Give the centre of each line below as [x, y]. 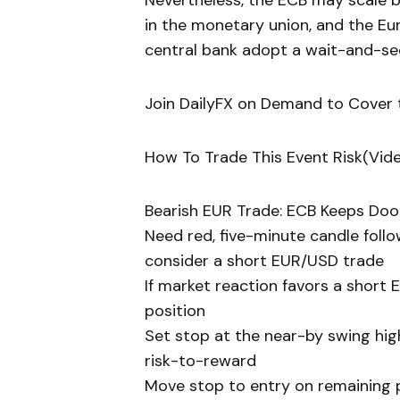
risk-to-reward [200, 361]
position [175, 311]
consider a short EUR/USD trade [264, 261]
